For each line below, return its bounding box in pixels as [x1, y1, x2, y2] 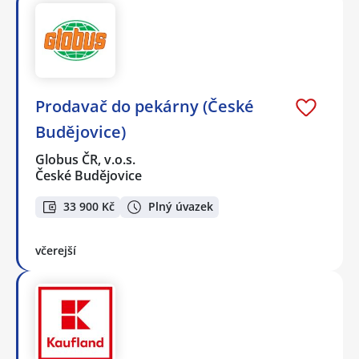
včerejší [35, 242, 76, 258]
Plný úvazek [148, 199, 213, 215]
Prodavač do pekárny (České [35, 95, 254, 118]
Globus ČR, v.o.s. [35, 151, 137, 169]
